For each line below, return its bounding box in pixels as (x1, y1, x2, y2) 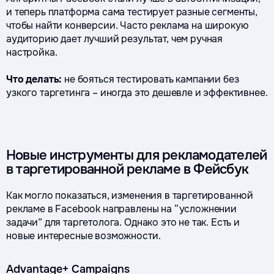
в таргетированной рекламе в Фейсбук (6, 161, 249, 178)
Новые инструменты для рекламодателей (6, 147, 267, 164)
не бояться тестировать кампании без (62, 73, 239, 86)
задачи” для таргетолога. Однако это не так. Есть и (6, 216, 240, 229)
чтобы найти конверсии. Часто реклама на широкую (6, 19, 249, 32)
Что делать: (6, 73, 62, 86)
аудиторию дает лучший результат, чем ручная (6, 32, 223, 45)
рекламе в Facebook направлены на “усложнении (6, 202, 237, 215)
